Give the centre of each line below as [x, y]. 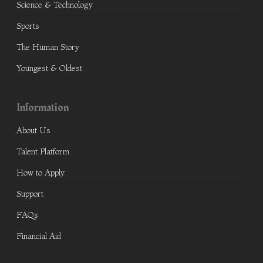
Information [43, 108]
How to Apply [41, 173]
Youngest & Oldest [49, 68]
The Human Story [48, 47]
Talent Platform [43, 152]
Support [30, 194]
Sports [28, 26]
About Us [33, 131]
